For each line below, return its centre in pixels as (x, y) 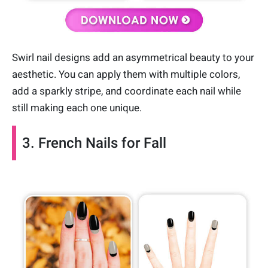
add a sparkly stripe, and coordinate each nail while (127, 91)
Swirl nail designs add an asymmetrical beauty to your (133, 57)
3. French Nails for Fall (94, 143)
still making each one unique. (77, 107)
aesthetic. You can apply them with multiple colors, (126, 74)
